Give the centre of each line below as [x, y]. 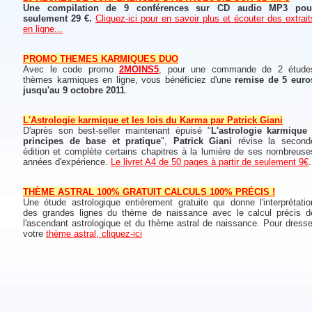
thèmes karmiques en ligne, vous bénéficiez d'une [129, 80]
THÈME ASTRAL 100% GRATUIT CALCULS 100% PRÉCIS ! [149, 192]
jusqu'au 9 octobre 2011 [74, 90]
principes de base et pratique [92, 141]
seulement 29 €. [57, 18]
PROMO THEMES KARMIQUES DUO [101, 59]
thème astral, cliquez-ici [94, 234]
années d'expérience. [67, 162]
